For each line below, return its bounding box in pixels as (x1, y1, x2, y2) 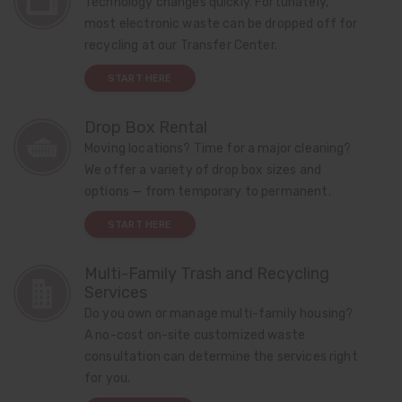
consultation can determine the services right (84, 349, 358, 364)
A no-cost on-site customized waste (84, 328, 306, 343)
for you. (84, 371, 131, 386)
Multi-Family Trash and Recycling (84, 264, 329, 284)
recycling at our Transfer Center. (84, 38, 277, 53)
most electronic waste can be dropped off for (84, 16, 358, 31)
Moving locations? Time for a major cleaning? (84, 141, 352, 156)
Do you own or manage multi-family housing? (84, 306, 354, 321)
